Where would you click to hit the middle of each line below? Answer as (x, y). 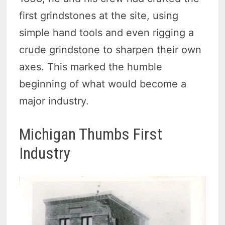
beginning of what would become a (103, 84)
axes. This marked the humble (91, 67)
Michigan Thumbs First (91, 134)
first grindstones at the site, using (99, 16)
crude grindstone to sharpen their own (110, 50)
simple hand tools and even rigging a (107, 33)
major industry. (54, 101)
